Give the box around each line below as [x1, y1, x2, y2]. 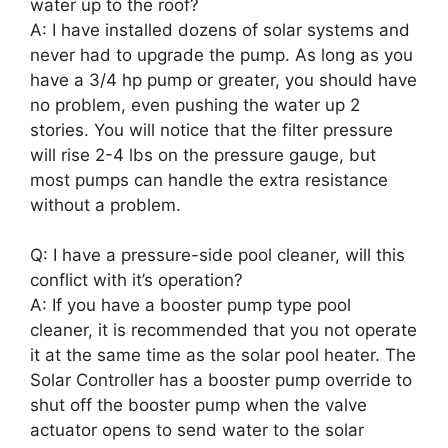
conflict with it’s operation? [30, 270, 243, 290]
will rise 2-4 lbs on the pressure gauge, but [30, 144, 376, 165]
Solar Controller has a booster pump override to [30, 370, 412, 390]
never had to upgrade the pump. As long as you [30, 44, 413, 65]
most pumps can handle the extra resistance [30, 169, 388, 190]
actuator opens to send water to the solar [30, 420, 364, 440]
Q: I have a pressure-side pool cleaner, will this [30, 245, 405, 265]
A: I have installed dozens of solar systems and [30, 19, 410, 40]
